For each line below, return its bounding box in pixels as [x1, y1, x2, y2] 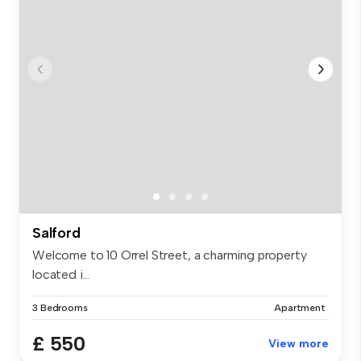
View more [268, 337, 329, 351]
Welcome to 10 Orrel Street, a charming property [32, 247, 307, 263]
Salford [32, 224, 81, 243]
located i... [32, 267, 90, 283]
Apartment [274, 302, 326, 314]
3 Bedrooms [32, 302, 88, 314]
